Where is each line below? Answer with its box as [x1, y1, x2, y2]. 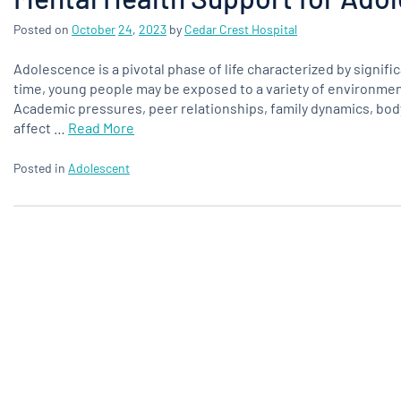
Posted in [13, 160, 68, 175]
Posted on [13, 21, 69, 37]
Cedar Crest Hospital [184, 21, 297, 37]
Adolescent [68, 160, 130, 175]
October [72, 21, 115, 37]
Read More [68, 119, 134, 136]
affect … [13, 119, 68, 136]
